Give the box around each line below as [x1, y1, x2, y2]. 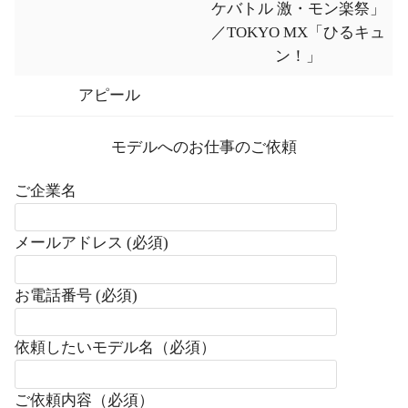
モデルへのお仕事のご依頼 [111, 138, 297, 157]
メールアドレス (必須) [15, 234, 168, 252]
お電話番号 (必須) [15, 286, 138, 304]
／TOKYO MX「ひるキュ [211, 24, 385, 42]
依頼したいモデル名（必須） [15, 339, 216, 357]
